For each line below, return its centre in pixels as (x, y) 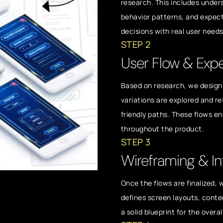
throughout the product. (163, 129)
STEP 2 (136, 44)
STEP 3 (136, 142)
